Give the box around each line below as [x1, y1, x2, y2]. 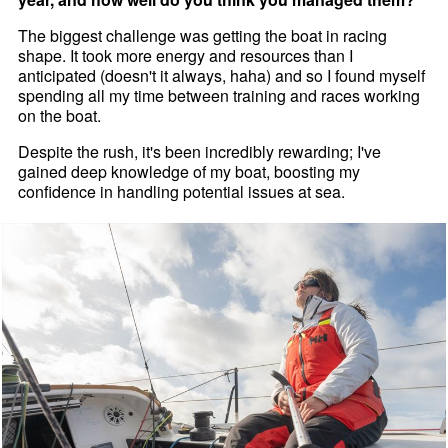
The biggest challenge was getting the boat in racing [18, 23, 388, 47]
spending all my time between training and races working [18, 83, 421, 107]
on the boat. [18, 103, 102, 127]
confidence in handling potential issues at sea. [18, 179, 346, 203]
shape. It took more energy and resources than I [18, 43, 354, 67]
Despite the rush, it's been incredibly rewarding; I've [18, 139, 382, 163]
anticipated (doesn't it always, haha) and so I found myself [18, 63, 426, 87]
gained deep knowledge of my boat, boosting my [18, 159, 361, 183]
